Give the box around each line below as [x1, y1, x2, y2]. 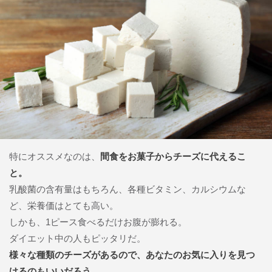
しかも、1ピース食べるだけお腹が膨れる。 [9, 216, 187, 227]
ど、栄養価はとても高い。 [9, 200, 118, 211]
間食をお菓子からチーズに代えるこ [100, 151, 246, 161]
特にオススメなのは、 [9, 151, 100, 161]
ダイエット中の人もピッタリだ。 [9, 233, 146, 243]
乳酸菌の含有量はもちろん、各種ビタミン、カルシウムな [9, 183, 246, 194]
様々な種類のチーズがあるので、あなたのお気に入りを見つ [9, 249, 255, 260]
